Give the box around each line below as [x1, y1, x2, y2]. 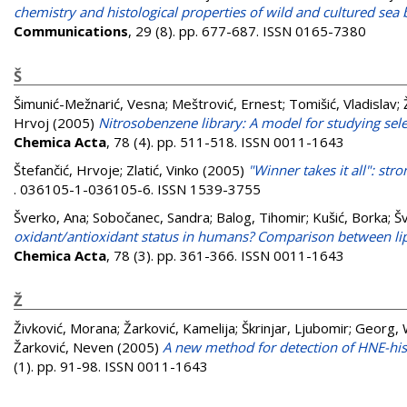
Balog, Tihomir [216, 208, 306, 226]
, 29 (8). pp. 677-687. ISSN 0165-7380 [128, 22, 366, 40]
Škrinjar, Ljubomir [242, 319, 349, 337]
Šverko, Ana [14, 208, 86, 226]
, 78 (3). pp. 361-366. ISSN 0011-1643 [106, 246, 344, 264]
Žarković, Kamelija [124, 319, 235, 337]
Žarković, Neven [14, 338, 114, 356]
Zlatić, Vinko [126, 161, 199, 179]
